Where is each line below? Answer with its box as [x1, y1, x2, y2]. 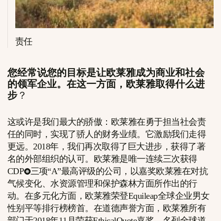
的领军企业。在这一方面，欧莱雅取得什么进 [7, 78, 205, 90]
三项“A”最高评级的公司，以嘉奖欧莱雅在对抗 [30, 166, 208, 177]
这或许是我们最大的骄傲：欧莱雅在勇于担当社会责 [7, 117, 206, 127]
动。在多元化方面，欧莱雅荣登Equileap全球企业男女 [7, 191, 210, 201]
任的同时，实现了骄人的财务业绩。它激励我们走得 [7, 129, 206, 140]
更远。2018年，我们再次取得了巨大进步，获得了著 [7, 142, 206, 152]
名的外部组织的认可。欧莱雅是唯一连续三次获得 [7, 154, 197, 164]
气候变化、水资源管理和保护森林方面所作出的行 [7, 179, 197, 189]
